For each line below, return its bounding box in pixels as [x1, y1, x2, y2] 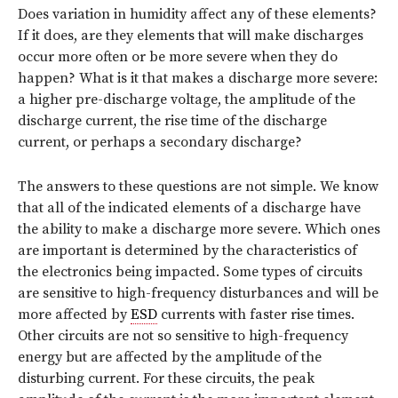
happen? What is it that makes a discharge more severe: [18, 68, 378, 87]
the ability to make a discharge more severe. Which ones [18, 219, 380, 238]
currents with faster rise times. [157, 305, 354, 323]
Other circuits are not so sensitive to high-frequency [18, 326, 348, 345]
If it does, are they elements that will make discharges [18, 26, 363, 44]
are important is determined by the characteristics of [18, 241, 357, 259]
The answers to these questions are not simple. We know [18, 177, 378, 195]
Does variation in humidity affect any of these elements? [18, 4, 377, 23]
